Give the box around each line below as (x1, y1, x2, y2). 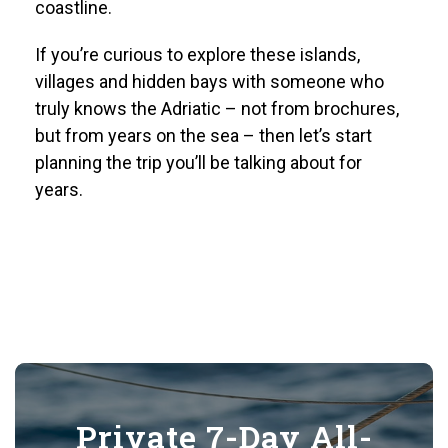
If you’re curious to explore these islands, (35, 43, 360, 65)
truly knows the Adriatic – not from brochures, (35, 97, 399, 119)
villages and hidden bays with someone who (35, 70, 384, 92)
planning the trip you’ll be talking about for (35, 151, 362, 173)
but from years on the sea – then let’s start (35, 124, 372, 146)
